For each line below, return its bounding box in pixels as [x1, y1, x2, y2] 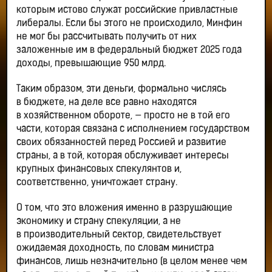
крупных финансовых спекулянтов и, [16, 165, 182, 175]
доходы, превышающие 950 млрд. [16, 59, 166, 69]
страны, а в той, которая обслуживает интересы [16, 151, 229, 161]
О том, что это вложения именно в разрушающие [16, 203, 233, 214]
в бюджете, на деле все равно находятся [16, 98, 197, 108]
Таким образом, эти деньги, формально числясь [16, 84, 226, 95]
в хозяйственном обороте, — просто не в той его [16, 111, 230, 121]
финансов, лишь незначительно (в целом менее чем [16, 257, 247, 267]
